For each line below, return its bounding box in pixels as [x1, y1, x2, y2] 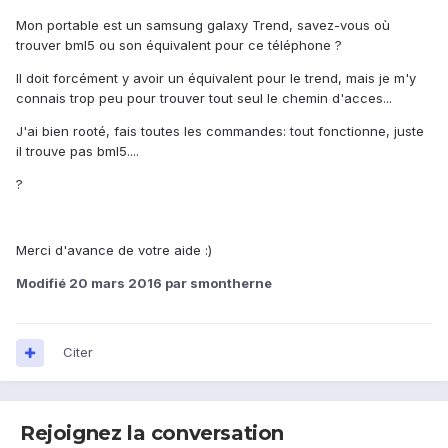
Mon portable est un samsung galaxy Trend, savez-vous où [16, 17, 390, 34]
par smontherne [162, 275, 272, 292]
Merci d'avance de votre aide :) [16, 242, 212, 259]
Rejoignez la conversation [20, 421, 284, 446]
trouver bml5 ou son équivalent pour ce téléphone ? [16, 37, 342, 54]
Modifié [16, 275, 69, 292]
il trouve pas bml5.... [16, 143, 147, 160]
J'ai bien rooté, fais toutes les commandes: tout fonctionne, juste [16, 123, 424, 140]
